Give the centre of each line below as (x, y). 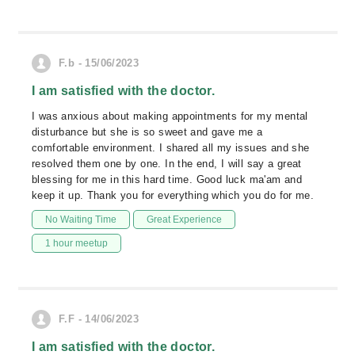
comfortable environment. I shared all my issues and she (171, 148)
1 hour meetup (76, 243)
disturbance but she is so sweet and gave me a (147, 132)
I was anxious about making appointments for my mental (170, 116)
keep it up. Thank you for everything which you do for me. (173, 195)
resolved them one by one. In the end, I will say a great (167, 164)
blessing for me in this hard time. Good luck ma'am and (167, 179)
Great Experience (185, 219)
